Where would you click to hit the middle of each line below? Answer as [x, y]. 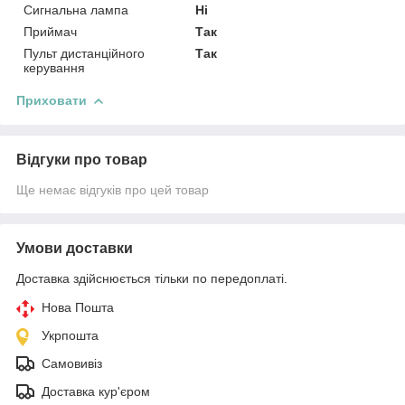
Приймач [50, 32]
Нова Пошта [78, 308]
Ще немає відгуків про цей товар [113, 190]
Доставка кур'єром [96, 392]
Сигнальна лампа [76, 10]
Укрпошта [70, 336]
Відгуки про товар [82, 160]
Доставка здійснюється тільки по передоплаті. [152, 279]
